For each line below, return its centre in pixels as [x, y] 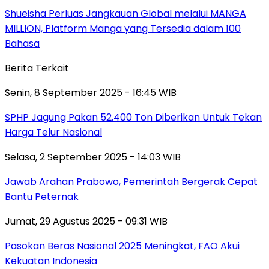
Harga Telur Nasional [53, 132]
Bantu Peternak [42, 196]
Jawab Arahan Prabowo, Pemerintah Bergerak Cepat [131, 181]
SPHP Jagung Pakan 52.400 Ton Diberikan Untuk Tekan [133, 117]
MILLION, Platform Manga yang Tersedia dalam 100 [123, 28]
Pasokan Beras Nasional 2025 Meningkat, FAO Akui [122, 246]
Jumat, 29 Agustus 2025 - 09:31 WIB [86, 221]
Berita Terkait [37, 68]
